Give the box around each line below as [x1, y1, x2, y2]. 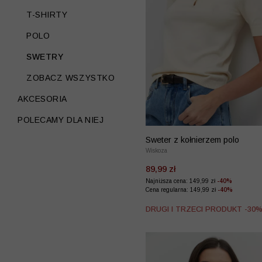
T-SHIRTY [26, 10, 68, 19]
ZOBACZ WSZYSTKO [26, 73, 115, 82]
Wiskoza [146, 147, 167, 154]
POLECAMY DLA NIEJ [18, 115, 104, 125]
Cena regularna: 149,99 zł [146, 187, 218, 194]
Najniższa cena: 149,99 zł [146, 178, 217, 185]
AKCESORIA [18, 94, 68, 104]
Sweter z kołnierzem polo [146, 135, 239, 145]
